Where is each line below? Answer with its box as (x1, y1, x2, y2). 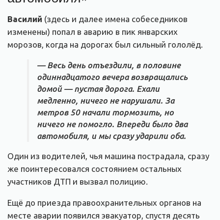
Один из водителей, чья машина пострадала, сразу (7, 151, 209, 161)
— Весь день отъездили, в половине (37, 60, 181, 70)
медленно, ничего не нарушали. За (37, 95, 174, 105)
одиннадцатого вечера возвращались (37, 72, 188, 82)
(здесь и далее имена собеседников (42, 14, 188, 24)
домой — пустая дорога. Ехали (37, 83, 160, 93)
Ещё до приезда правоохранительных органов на (7, 197, 201, 207)
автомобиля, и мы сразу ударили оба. (37, 131, 186, 140)
